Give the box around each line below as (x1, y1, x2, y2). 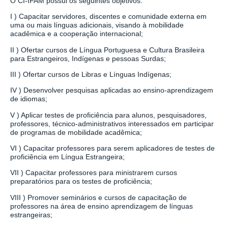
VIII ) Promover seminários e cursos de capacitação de (10, 193, 187, 202)
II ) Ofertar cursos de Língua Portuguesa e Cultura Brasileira (10, 45, 205, 54)
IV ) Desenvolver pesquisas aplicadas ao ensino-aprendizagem (10, 86, 213, 95)
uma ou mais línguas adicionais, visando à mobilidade (10, 21, 184, 30)
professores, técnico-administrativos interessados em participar (10, 119, 214, 128)
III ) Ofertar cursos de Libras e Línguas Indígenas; (10, 70, 172, 78)
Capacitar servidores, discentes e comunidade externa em (19, 12, 207, 21)
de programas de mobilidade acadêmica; (10, 128, 142, 136)
